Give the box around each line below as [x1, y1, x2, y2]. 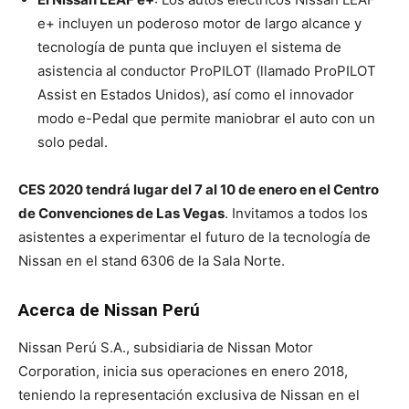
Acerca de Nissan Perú [18, 299, 200, 321]
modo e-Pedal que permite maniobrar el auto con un [37, 110, 375, 128]
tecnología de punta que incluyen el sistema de [37, 38, 341, 57]
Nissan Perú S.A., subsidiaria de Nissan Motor [18, 339, 313, 357]
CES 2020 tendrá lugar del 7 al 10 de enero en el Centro [18, 181, 379, 199]
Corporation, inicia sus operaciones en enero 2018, [18, 362, 348, 381]
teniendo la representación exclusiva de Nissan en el [18, 386, 360, 404]
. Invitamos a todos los [225, 204, 368, 223]
